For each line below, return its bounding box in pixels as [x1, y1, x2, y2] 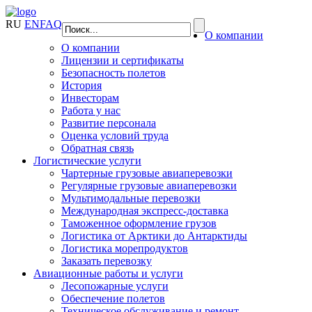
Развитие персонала [61, 117, 156, 129]
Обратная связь [61, 142, 134, 154]
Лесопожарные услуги [61, 280, 169, 292]
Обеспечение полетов [61, 292, 165, 304]
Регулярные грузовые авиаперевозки [61, 180, 237, 192]
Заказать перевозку [61, 255, 152, 267]
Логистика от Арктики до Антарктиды [61, 230, 247, 242]
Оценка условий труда [61, 130, 169, 141]
